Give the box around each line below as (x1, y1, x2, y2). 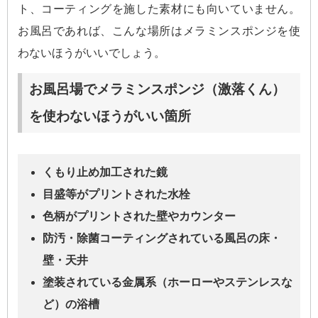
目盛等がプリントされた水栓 (43, 187, 190, 200)
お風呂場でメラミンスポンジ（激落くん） (29, 81, 285, 97)
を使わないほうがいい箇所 (29, 108, 191, 124)
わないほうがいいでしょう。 (18, 47, 165, 60)
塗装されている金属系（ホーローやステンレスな (43, 275, 292, 288)
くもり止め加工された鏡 (43, 165, 168, 178)
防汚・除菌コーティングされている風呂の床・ (43, 231, 281, 244)
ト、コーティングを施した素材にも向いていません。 (18, 3, 300, 16)
